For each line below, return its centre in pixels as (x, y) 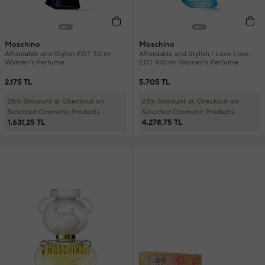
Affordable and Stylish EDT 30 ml (58, 54)
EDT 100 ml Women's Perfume (188, 62)
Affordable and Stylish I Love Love (194, 54)
